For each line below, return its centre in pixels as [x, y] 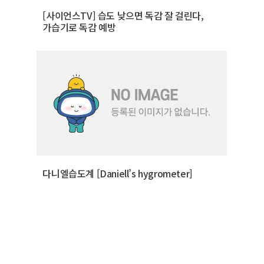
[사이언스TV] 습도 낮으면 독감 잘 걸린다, [123, 15]
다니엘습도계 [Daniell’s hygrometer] [118, 173]
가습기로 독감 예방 [79, 27]
